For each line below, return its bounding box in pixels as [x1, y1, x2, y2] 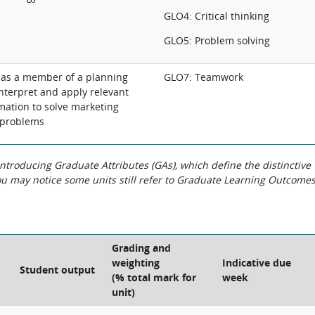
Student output [20, 263, 95, 276]
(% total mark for [112, 271, 196, 284]
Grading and [112, 241, 171, 255]
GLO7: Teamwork [164, 70, 243, 84]
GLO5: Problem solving [164, 34, 270, 47]
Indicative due [222, 256, 291, 269]
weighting [112, 256, 160, 269]
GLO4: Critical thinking [164, 9, 269, 22]
